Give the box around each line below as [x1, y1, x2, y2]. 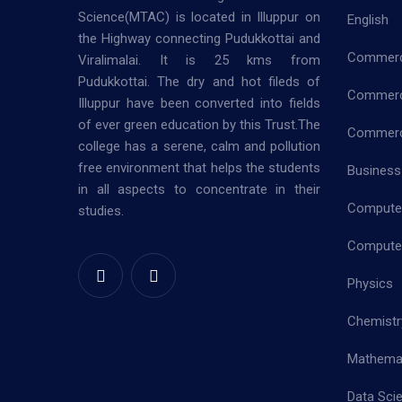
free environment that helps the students [78, 159, 320, 176]
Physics [347, 275, 393, 292]
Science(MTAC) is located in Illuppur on [78, 8, 320, 25]
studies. [78, 202, 124, 219]
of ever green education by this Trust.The [78, 116, 320, 133]
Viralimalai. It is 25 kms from [78, 51, 320, 68]
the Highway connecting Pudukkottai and [78, 30, 320, 47]
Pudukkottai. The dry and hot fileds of [78, 73, 320, 90]
